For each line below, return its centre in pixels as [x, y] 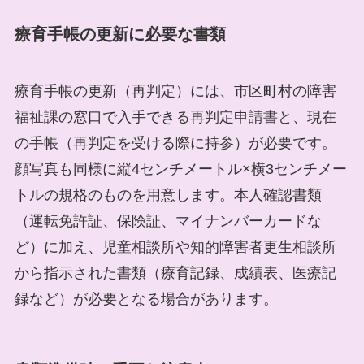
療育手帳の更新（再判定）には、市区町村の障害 [175, 91]
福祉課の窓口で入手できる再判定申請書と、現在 [175, 117]
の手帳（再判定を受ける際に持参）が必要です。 [175, 143]
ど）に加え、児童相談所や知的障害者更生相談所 [175, 247]
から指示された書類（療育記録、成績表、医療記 [175, 273]
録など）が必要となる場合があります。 [146, 299]
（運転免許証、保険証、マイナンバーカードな [168, 221]
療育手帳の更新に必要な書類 [120, 35]
